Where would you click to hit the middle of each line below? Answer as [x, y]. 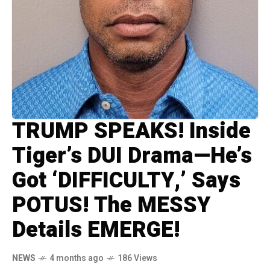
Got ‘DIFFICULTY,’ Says [126, 180]
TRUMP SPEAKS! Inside [131, 131]
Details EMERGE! [96, 230]
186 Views [137, 258]
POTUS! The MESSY [111, 205]
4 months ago [77, 258]
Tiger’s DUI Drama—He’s [132, 155]
